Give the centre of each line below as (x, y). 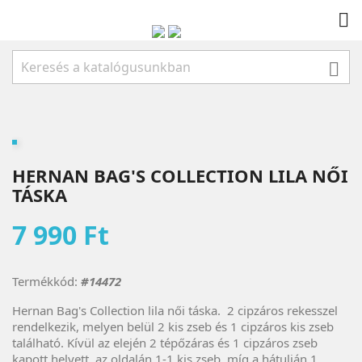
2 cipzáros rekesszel (281, 310)
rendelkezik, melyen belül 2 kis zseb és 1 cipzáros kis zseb (173, 326)
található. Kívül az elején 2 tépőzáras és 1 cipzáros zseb (165, 343)
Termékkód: (45, 281)
